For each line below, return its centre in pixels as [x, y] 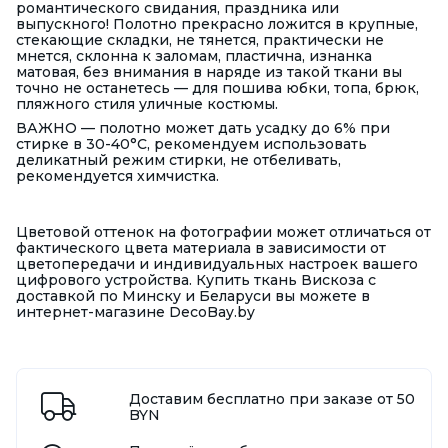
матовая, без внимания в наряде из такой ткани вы [209, 72]
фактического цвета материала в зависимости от [201, 248]
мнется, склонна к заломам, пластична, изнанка [194, 56]
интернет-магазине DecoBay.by [135, 312]
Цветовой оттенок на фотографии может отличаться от [223, 232]
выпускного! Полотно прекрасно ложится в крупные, [217, 24]
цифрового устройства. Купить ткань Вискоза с [196, 280]
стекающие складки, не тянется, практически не [200, 40]
